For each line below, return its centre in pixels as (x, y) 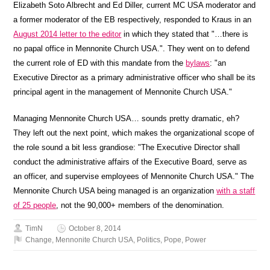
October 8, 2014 (95, 228)
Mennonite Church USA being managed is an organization (115, 190)
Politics (149, 240)
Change (39, 240)
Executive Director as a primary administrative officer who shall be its (135, 77)
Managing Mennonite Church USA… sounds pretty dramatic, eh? (127, 118)
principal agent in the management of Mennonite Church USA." (123, 92)
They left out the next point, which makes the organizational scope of (134, 133)
